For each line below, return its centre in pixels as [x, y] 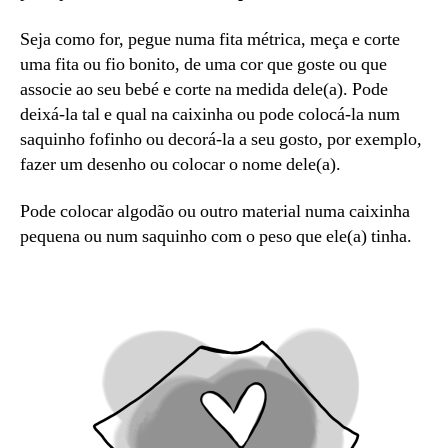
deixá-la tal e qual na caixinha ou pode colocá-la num [210, 114]
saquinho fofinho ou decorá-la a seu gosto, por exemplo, [221, 139]
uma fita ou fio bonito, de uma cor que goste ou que [203, 64]
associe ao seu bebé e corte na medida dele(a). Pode [204, 89]
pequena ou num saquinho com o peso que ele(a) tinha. [216, 236]
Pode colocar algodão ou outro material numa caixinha [215, 211]
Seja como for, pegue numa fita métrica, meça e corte [210, 39]
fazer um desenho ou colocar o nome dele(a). [180, 164]
